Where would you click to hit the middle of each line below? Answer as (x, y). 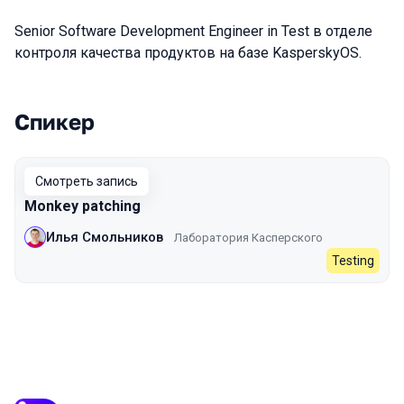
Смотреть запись (87, 181)
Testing (353, 261)
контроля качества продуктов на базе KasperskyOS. (188, 53)
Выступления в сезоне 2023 (159, 141)
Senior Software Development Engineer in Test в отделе (193, 31)
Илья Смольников (105, 237)
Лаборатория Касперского (248, 237)
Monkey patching (83, 206)
